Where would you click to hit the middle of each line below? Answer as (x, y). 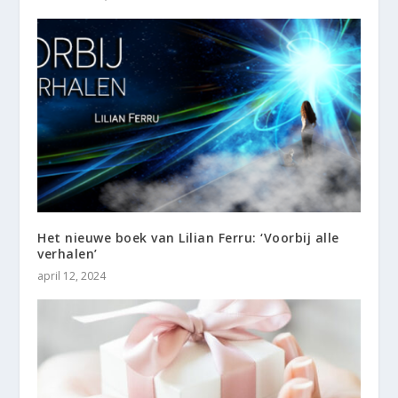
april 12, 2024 (72, 275)
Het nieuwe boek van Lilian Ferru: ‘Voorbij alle (188, 237)
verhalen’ (68, 253)
